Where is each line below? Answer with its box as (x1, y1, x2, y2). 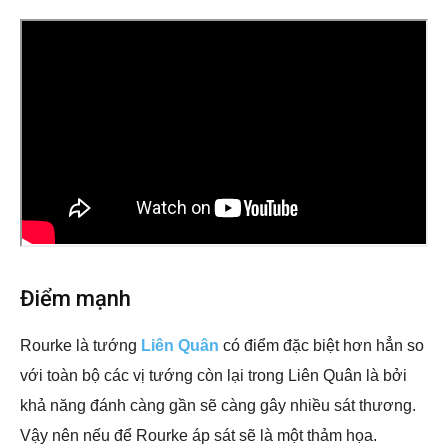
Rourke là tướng (20, 336, 141, 354)
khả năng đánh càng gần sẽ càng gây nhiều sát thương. (20, 396, 416, 414)
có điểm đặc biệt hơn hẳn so (219, 336, 424, 354)
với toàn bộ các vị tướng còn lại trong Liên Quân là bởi (20, 366, 407, 384)
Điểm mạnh (20, 285, 131, 311)
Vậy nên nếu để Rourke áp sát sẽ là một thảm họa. (20, 426, 377, 444)
